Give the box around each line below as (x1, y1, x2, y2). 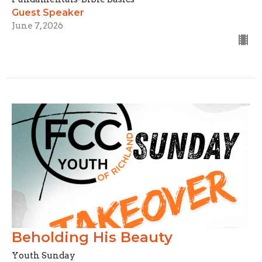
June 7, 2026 (12, 20, 63, 32)
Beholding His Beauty (12, 229, 173, 246)
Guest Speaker (12, 7, 84, 19)
